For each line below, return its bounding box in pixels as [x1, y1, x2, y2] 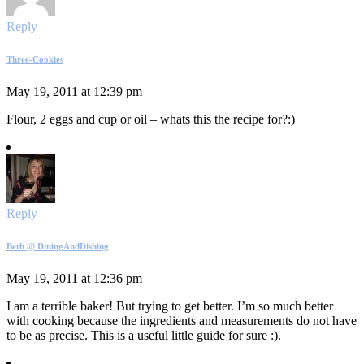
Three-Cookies [6, 54, 63, 64]
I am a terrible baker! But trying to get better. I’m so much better [6, 298, 333, 313]
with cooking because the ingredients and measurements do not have [6, 313, 357, 327]
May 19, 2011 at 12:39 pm [6, 84, 142, 98]
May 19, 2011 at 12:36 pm [6, 271, 142, 285]
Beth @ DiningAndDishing [6, 240, 109, 251]
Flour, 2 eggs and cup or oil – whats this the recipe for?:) [6, 111, 295, 126]
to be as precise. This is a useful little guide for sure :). [6, 327, 281, 342]
